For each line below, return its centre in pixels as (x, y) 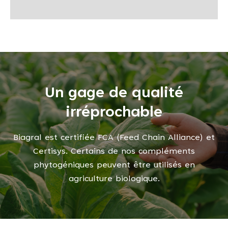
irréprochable (114, 113)
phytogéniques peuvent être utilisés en (114, 165)
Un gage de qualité (114, 94)
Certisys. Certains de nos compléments (114, 152)
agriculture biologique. (114, 179)
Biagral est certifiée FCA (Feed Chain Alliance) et (114, 138)
